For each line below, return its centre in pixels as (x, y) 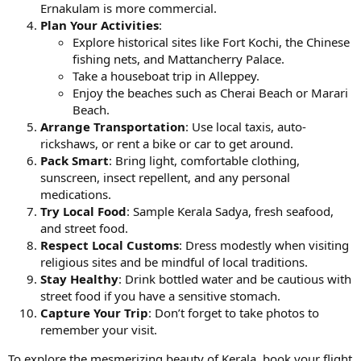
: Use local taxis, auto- (246, 127)
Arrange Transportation (113, 127)
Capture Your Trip (94, 313)
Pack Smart (75, 160)
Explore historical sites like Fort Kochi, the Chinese (211, 42)
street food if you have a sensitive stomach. (160, 296)
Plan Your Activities (100, 25)
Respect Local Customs (110, 245)
